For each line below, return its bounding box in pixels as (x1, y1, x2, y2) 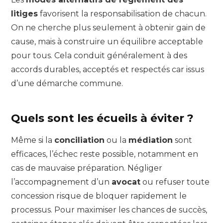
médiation (128, 135, 173, 145)
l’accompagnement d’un (11, 177, 111, 187)
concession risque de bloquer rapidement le (11, 191, 187, 201)
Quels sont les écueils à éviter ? (11, 111, 194, 125)
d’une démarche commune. (11, 78, 123, 88)
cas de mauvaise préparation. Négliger (11, 163, 162, 173)
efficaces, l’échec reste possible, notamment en (11, 149, 198, 159)
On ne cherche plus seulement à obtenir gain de (11, 22, 206, 32)
